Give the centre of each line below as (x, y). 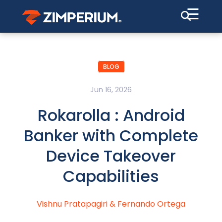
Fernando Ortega (151, 204)
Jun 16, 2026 (111, 90)
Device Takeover (111, 156)
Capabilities (111, 176)
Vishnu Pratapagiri (72, 204)
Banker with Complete (111, 136)
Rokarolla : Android (111, 115)
